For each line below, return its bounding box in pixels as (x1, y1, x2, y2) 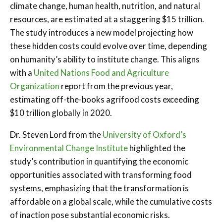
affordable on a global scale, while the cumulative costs (10, 196, 212, 207)
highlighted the (128, 142, 185, 153)
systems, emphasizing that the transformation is (10, 182, 189, 193)
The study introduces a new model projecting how (10, 27, 193, 38)
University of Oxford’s (103, 129, 186, 140)
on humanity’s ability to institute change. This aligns (10, 54, 200, 64)
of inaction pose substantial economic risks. (10, 209, 170, 220)
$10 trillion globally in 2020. (10, 107, 112, 118)
